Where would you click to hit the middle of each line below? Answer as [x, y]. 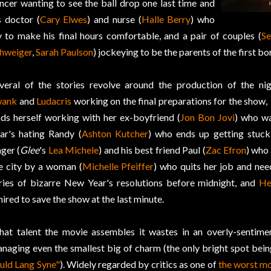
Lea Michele [73, 150]
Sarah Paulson [64, 52]
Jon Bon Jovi [207, 117]
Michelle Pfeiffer [118, 166]
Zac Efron [226, 150]
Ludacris [54, 101]
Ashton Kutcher [115, 134]
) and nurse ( [114, 19]
